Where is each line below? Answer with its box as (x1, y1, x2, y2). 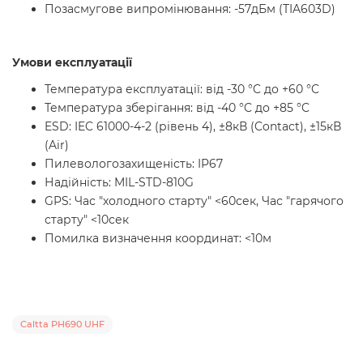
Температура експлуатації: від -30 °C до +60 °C (45, 82, 319, 96)
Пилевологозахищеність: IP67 (45, 156, 223, 171)
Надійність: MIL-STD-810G (45, 175, 194, 190)
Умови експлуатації (12, 55, 132, 70)
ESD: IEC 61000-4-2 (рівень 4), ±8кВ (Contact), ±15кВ (45, 119, 341, 134)
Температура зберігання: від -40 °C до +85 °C (45, 100, 310, 115)
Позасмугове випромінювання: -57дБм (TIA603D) (45, 2, 335, 16)
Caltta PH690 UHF (20, 318, 105, 330)
